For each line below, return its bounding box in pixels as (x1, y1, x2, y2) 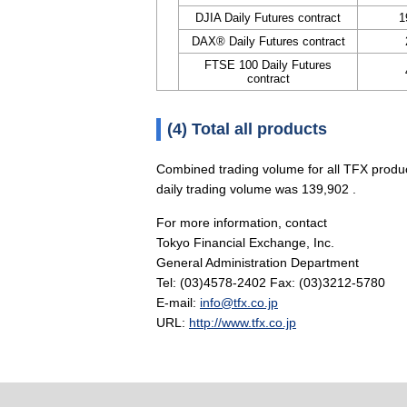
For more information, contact (156, 215, 327, 230)
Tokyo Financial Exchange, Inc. (156, 235, 334, 250)
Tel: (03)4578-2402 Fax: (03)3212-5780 (156, 275, 385, 290)
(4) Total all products (167, 120, 343, 138)
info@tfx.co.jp (200, 295, 278, 310)
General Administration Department (156, 255, 359, 270)
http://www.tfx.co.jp (189, 315, 296, 330)
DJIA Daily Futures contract (195, 11, 341, 25)
